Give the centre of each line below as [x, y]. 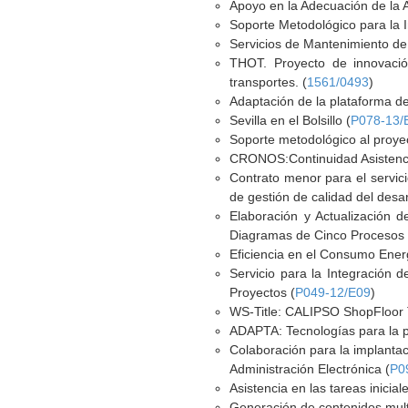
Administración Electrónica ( [310, 369]
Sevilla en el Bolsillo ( [291, 120]
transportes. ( [269, 82]
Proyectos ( [263, 292]
